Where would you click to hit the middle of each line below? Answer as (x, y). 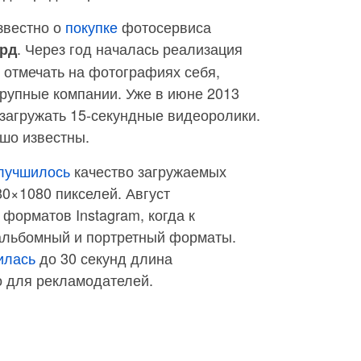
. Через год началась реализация (130, 48)
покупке (91, 27)
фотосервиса (164, 27)
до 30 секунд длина (104, 258)
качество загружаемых (148, 171)
